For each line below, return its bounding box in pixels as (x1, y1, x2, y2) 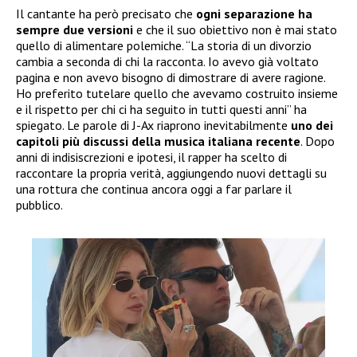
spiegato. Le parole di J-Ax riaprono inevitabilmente (16, 116, 291, 133)
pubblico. (16, 196, 63, 213)
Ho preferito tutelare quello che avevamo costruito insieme (16, 84, 338, 101)
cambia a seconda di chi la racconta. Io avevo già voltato (16, 53, 319, 69)
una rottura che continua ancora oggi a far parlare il (16, 180, 292, 197)
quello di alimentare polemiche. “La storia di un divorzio (16, 37, 312, 53)
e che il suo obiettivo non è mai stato (133, 21, 337, 37)
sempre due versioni (16, 21, 133, 37)
